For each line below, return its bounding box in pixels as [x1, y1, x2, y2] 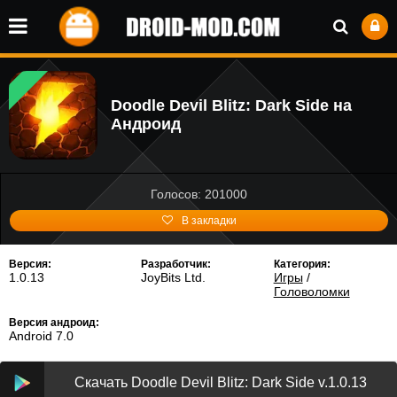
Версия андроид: [9, 316, 99, 329]
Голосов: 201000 [151, 187, 247, 201]
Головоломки [273, 284, 350, 299]
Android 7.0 [9, 329, 74, 343]
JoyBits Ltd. [141, 270, 206, 284]
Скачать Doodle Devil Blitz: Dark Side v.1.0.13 [74, 375, 367, 390]
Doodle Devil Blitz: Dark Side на [111, 97, 352, 114]
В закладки [181, 214, 237, 227]
